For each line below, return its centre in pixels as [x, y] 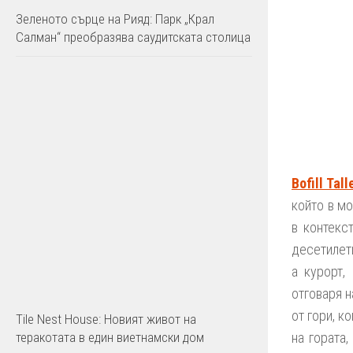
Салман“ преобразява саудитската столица [133, 37]
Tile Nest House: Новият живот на [106, 319]
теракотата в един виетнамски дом [110, 337]
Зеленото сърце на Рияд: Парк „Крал [115, 19]
